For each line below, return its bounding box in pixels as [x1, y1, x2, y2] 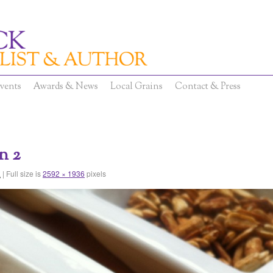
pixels [85, 168, 106, 179]
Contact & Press [175, 80, 241, 94]
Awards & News [34, 80, 98, 94]
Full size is [4, 168, 43, 179]
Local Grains [110, 80, 163, 94]
